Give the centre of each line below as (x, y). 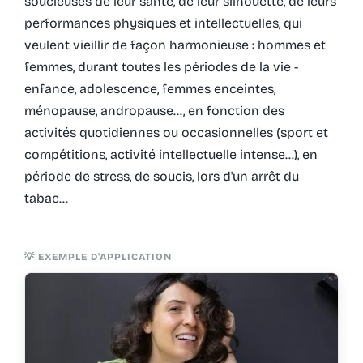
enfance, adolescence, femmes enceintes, (149, 88)
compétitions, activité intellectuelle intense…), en (171, 154)
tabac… (46, 198)
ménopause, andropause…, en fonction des (154, 110)
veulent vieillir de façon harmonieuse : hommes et (175, 45)
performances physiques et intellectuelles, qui (163, 23)
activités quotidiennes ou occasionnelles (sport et (176, 132)
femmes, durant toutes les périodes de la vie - (161, 66)
